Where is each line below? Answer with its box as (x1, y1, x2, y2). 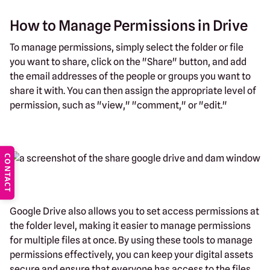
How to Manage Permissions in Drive (10, 16, 248, 34)
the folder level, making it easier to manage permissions (10, 219, 251, 231)
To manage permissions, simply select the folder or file (10, 41, 243, 53)
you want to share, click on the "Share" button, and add (10, 55, 246, 67)
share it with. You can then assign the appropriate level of (10, 84, 256, 96)
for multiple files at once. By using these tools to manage (10, 234, 253, 246)
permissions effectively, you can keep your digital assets (10, 248, 253, 260)
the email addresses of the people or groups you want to (10, 70, 251, 82)
